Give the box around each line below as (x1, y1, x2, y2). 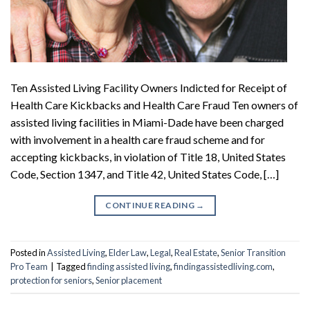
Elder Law (109, 246, 147, 258)
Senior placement (95, 274, 162, 286)
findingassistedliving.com (174, 260, 273, 272)
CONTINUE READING (105, 199, 197, 210)
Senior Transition (221, 246, 286, 258)
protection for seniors (10, 274, 92, 286)
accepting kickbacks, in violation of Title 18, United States (10, 149, 286, 163)
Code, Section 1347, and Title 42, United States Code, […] (10, 167, 279, 181)
